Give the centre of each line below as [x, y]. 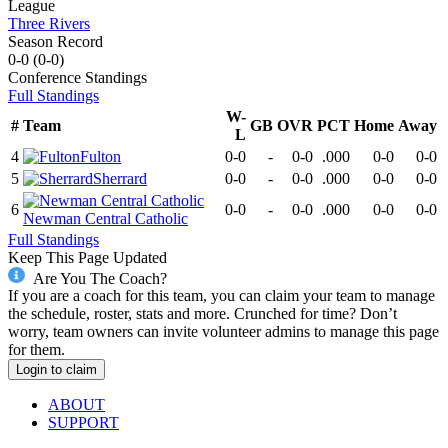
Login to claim [56, 370]
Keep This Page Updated [87, 257]
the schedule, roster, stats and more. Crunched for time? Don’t [202, 314]
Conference [44, 77]
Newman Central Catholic [105, 218]
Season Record [55, 41]
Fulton [100, 156]
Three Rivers [49, 23]
